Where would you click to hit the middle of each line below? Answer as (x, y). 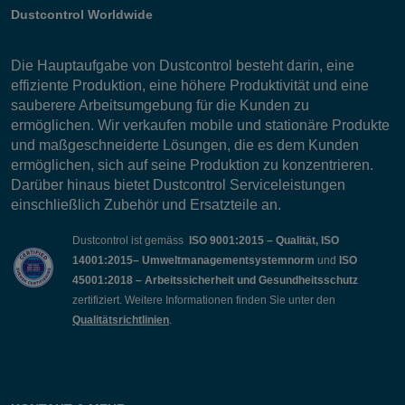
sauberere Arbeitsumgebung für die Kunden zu (160, 105)
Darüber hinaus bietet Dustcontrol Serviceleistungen (178, 185)
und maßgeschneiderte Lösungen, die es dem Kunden (185, 145)
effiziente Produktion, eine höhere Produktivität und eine (190, 85)
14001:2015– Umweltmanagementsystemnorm (195, 260)
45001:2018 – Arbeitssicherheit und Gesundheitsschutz (215, 280)
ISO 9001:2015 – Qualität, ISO (264, 240)
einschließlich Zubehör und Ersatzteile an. (146, 205)
